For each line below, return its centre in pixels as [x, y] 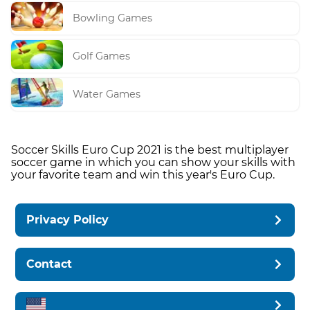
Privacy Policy [68, 219]
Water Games [107, 94]
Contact [49, 264]
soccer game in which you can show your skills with [153, 162]
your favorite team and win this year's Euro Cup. [143, 174]
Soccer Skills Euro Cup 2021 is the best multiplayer [150, 149]
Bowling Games [113, 18]
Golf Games [102, 56]
